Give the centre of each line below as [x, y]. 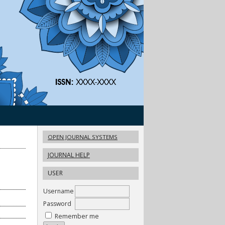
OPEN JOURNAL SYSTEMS [83, 137]
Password [57, 204]
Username [59, 191]
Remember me [77, 216]
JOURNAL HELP [69, 155]
